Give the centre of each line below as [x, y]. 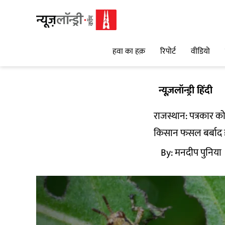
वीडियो [200, 52]
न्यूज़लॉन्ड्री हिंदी [186, 90]
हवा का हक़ [129, 52]
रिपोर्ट [168, 52]
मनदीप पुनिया [198, 153]
